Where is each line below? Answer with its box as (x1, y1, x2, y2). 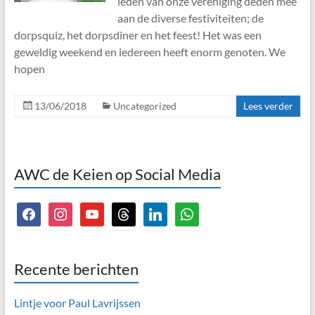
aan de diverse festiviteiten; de (117, 11, 264, 25)
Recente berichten (13, 259, 139, 278)
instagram (47, 202, 96, 217)
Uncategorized (112, 99, 176, 112)
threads (110, 202, 148, 217)
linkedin (142, 202, 181, 217)
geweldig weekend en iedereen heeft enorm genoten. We (13, 44, 285, 58)
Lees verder (243, 99, 294, 112)
